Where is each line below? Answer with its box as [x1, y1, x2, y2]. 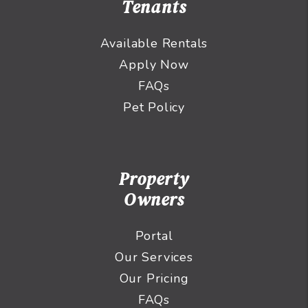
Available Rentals [100, 35, 208, 52]
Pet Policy [123, 99, 185, 116]
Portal [135, 228, 173, 245]
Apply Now [119, 56, 189, 74]
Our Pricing [119, 270, 189, 287]
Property [119, 167, 189, 191]
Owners [124, 188, 184, 212]
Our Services [115, 249, 193, 266]
